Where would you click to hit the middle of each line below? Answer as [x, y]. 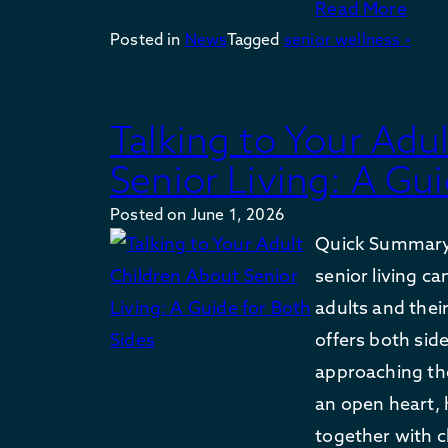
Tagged [255, 38]
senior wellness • [347, 38]
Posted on [150, 213]
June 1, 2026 [237, 213]
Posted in [147, 38]
